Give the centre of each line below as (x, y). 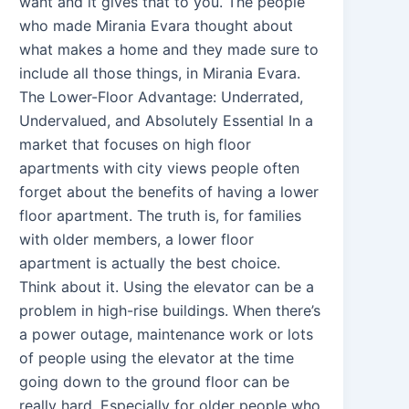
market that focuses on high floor (136, 144)
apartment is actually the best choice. (150, 262)
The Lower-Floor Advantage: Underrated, (162, 96)
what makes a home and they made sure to (169, 49)
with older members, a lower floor (137, 239)
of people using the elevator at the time (157, 357)
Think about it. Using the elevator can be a (167, 286)
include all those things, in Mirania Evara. (165, 73)
